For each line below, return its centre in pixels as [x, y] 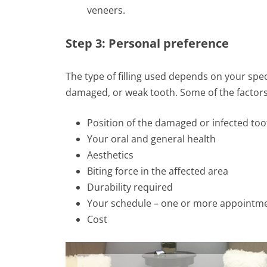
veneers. [106, 10]
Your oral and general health [152, 139]
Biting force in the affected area [158, 171]
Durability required [130, 187]
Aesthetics [111, 155]
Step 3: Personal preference [148, 43]
